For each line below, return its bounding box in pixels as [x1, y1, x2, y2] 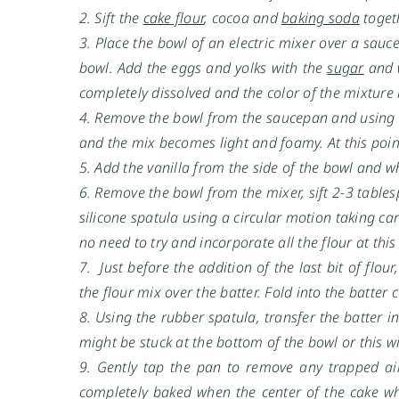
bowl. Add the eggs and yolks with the [78, 57, 328, 77]
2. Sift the [78, 7, 143, 28]
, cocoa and [204, 7, 282, 28]
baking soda [281, 7, 360, 28]
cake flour [142, 7, 205, 28]
